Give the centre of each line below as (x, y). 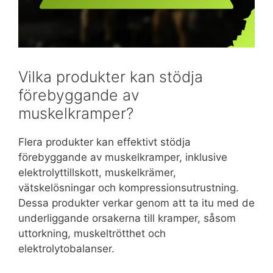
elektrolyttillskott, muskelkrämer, (97, 172)
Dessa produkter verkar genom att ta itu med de (136, 203)
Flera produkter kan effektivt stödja (105, 142)
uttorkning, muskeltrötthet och (92, 233)
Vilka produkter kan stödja (111, 76)
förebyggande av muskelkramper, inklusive (123, 157)
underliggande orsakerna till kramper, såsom (127, 218)
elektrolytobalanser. (66, 248)
